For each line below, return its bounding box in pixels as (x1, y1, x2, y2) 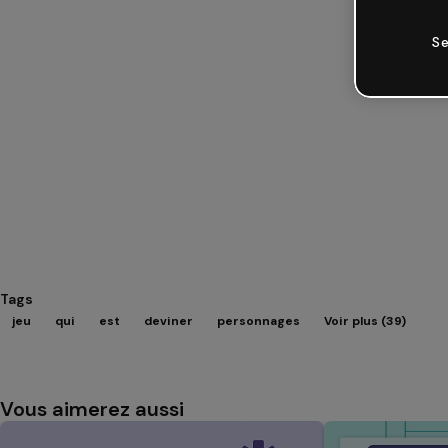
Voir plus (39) (324, 313, 406, 329)
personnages (217, 313, 300, 329)
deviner (144, 313, 193, 329)
